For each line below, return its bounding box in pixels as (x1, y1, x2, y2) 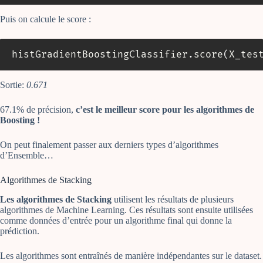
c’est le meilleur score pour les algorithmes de (76, 104, 254, 114)
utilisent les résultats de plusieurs (112, 194, 234, 204)
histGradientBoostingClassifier (12, 48, 188, 60)
